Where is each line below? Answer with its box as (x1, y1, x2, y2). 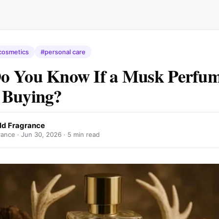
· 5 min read (62, 131, 100, 138)
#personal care (41, 48, 86, 56)
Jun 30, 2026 (21, 131, 62, 138)
